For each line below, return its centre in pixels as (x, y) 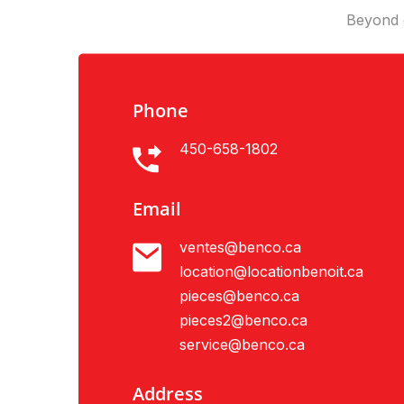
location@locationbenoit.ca (271, 272)
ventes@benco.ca (240, 248)
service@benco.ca (242, 345)
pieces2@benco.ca (243, 321)
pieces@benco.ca (239, 296)
